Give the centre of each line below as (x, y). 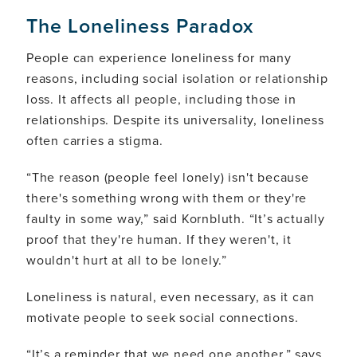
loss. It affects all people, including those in (161, 98)
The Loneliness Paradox (140, 25)
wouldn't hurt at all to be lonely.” (127, 259)
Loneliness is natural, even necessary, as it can (171, 296)
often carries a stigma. (95, 140)
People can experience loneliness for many (159, 57)
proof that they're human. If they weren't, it (159, 239)
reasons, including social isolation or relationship (177, 78)
